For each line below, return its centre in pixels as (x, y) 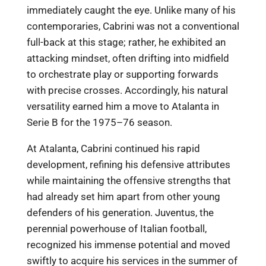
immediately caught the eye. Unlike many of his (131, 10)
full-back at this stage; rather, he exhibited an (126, 42)
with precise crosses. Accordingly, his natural (127, 90)
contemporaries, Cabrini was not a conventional (133, 26)
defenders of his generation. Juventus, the (120, 213)
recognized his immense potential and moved (128, 245)
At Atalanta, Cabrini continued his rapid (113, 149)
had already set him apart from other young (123, 197)
